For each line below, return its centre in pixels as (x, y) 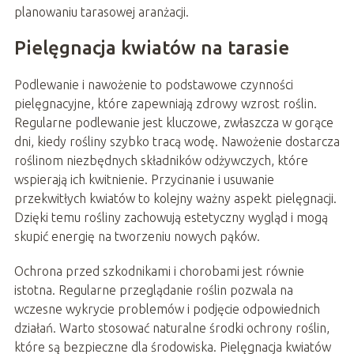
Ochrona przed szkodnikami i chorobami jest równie (159, 271)
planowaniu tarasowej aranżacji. (101, 11)
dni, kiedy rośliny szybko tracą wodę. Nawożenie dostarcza (177, 141)
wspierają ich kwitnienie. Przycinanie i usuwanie (144, 179)
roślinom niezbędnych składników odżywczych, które (161, 160)
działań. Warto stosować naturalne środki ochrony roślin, (171, 328)
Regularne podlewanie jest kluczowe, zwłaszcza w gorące (173, 122)
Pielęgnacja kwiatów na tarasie (151, 47)
